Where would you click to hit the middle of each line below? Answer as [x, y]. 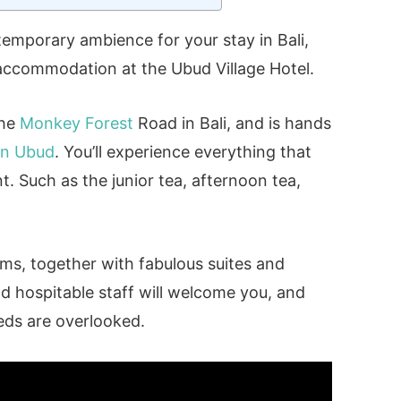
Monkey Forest [77, 123]
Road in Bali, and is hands [233, 123]
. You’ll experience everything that [183, 151]
